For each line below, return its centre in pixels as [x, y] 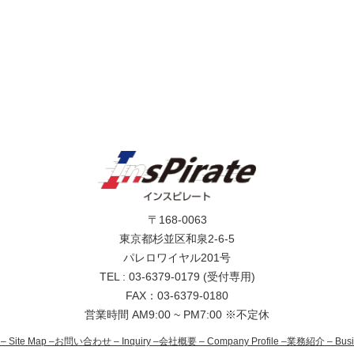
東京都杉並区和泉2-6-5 [177, 238]
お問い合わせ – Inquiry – [107, 341]
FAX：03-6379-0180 [177, 295]
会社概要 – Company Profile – [223, 341]
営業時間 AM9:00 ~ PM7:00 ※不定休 [177, 314]
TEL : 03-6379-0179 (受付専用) [177, 276]
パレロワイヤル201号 [177, 257]
